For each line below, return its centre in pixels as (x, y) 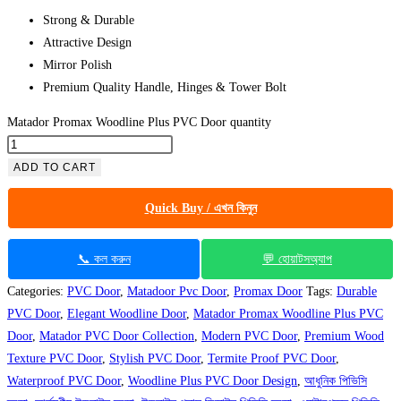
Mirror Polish (77, 65)
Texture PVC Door (55, 359)
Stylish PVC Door (155, 359)
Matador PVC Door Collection (117, 337)
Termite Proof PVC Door (272, 359)
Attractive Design (87, 43)
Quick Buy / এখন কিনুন (200, 209)
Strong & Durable (89, 21)
